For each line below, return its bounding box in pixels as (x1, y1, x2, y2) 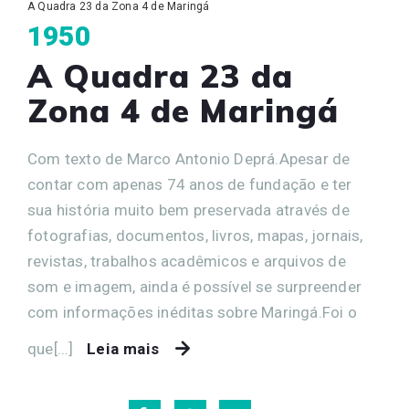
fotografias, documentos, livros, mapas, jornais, (27, 226, 363, 246)
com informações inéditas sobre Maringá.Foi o (27, 303, 357, 322)
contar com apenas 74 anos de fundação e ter (27, 175, 352, 194)
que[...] (27, 340, 78, 359)
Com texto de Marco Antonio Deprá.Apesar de (27, 150, 351, 169)
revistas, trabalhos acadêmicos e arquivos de (27, 252, 346, 271)
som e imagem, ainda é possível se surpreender (27, 278, 362, 297)
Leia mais (86, 340, 160, 359)
